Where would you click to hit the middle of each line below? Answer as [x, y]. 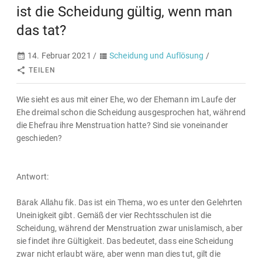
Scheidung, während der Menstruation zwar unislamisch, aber [130, 228]
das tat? [41, 30]
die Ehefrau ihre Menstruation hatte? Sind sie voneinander [122, 125]
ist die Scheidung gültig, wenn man [124, 12]
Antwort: [32, 177]
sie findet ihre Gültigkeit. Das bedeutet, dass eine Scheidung [125, 241]
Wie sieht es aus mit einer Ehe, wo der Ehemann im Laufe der [126, 99]
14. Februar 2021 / [62, 56]
